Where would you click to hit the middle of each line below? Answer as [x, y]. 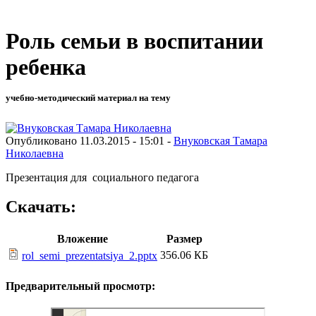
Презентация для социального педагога [102, 177]
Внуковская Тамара [220, 140]
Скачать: [41, 207]
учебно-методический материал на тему [88, 98]
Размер [184, 239]
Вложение [83, 239]
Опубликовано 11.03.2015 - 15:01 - [90, 140]
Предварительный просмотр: [80, 286]
